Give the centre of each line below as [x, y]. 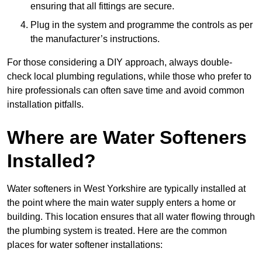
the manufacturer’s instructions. [95, 39]
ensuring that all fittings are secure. [102, 6]
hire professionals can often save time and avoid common [126, 91]
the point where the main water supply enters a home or [121, 203]
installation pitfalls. [45, 105]
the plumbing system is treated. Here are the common [117, 231]
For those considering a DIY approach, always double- [120, 63]
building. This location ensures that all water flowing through [131, 217]
